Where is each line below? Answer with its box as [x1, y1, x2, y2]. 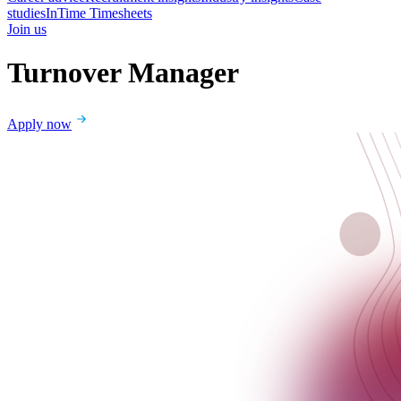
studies [7, 5, 46, 21]
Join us [7, 21, 47, 37]
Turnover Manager [7, 56, 239, 90]
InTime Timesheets [46, 5, 152, 21]
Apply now [7, 115, 72, 132]
